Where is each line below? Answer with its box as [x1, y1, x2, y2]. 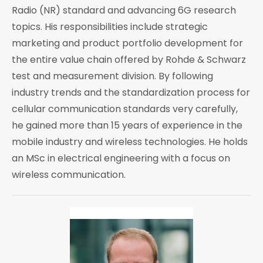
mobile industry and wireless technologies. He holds [12, 134, 248, 149]
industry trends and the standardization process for [12, 85, 250, 99]
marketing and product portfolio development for [12, 36, 243, 50]
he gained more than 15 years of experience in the [12, 118, 242, 132]
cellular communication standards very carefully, [12, 102, 238, 116]
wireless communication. [12, 167, 126, 181]
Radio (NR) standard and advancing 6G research [12, 3, 236, 17]
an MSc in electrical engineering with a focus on [12, 151, 230, 165]
